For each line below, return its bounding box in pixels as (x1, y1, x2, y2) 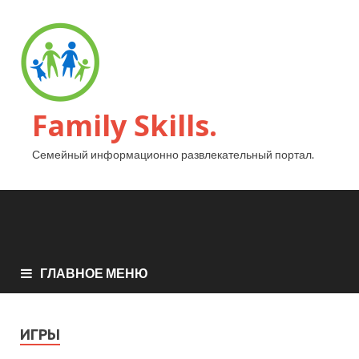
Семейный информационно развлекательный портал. (32, 147, 314, 161)
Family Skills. (32, 106, 217, 145)
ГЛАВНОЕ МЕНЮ (40, 264, 148, 280)
